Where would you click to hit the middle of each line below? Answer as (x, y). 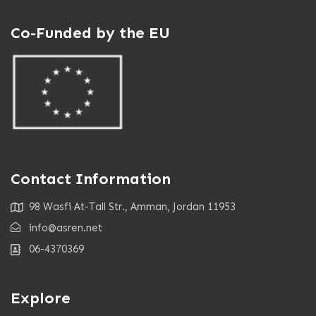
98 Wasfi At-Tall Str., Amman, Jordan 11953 (132, 207)
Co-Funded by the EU (90, 33)
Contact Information (91, 179)
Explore (41, 298)
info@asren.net (66, 228)
